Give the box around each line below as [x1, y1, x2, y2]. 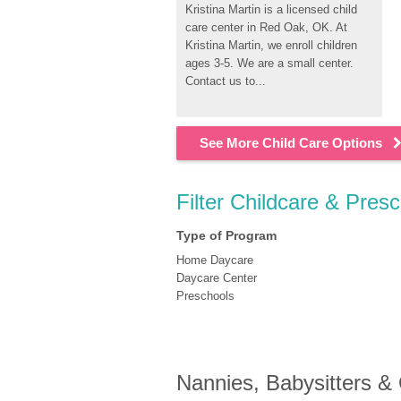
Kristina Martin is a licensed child [185, 3, 357, 16]
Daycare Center [176, 271, 257, 285]
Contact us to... [185, 74, 266, 88]
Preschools [176, 289, 235, 303]
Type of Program [176, 228, 277, 243]
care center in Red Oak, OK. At [185, 21, 347, 34]
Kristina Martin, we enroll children [185, 38, 357, 52]
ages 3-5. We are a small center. [185, 56, 354, 70]
